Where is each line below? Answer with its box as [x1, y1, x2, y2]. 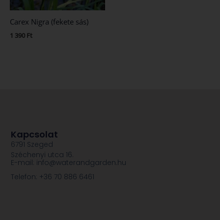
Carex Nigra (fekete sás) [10, 17, 88, 27]
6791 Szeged [11, 139, 54, 149]
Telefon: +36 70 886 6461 [11, 171, 95, 182]
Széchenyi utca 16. [11, 149, 74, 160]
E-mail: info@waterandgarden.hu [11, 157, 127, 167]
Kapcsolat [11, 128, 58, 140]
